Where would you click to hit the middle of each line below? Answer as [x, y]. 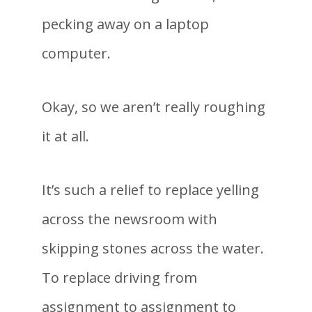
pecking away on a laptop [125, 24]
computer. [76, 53]
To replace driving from [119, 277]
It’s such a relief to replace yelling [150, 189]
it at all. [65, 136]
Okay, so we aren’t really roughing [154, 107]
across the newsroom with [130, 219]
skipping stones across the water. [153, 248]
